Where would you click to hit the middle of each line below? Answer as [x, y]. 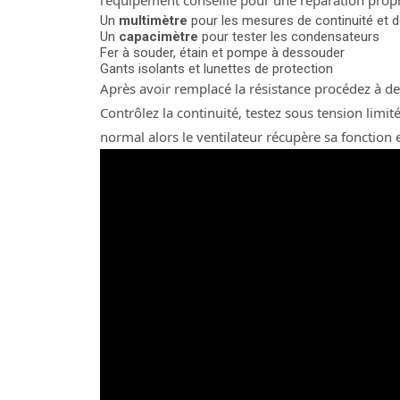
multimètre [153, 21]
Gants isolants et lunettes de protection [217, 69]
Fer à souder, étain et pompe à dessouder [222, 53]
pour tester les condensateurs [289, 37]
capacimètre [158, 37]
